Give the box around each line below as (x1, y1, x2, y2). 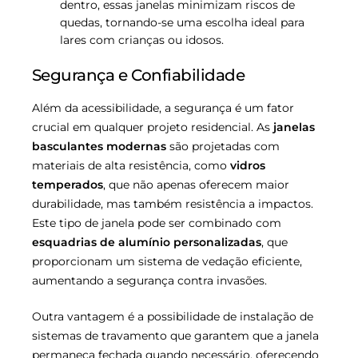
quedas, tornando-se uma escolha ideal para (60, 15, 304, 30)
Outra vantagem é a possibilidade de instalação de (32, 309, 313, 324)
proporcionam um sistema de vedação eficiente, (32, 254, 302, 269)
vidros (230, 158, 265, 173)
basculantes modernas (32, 139, 166, 154)
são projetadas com (166, 139, 280, 154)
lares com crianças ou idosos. (60, 33, 224, 48)
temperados (32, 177, 103, 193)
